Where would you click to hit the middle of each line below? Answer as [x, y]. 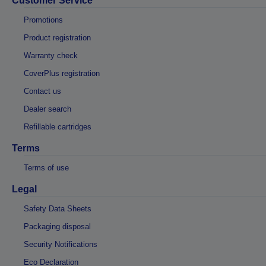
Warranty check [51, 55]
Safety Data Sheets [58, 208]
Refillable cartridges [58, 126]
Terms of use [46, 167]
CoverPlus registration [62, 73]
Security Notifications [61, 244]
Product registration [57, 37]
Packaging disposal [57, 226]
